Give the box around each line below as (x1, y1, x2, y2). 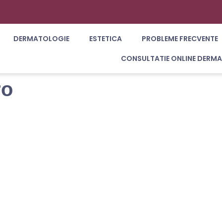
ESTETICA (89, 34, 122, 44)
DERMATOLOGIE (13, 34, 69, 44)
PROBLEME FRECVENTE (141, 34, 218, 44)
